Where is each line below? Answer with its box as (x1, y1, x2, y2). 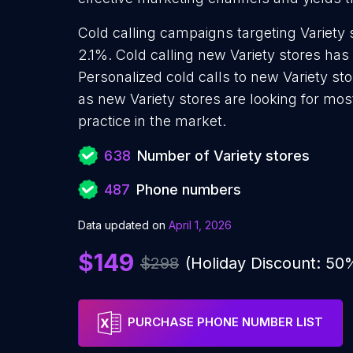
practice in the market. (78, 113, 226, 129)
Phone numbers (136, 181, 241, 198)
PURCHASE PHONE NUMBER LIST (128, 314, 323, 330)
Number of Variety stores (137, 147, 310, 164)
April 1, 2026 (169, 218, 232, 232)
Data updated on (78, 218, 165, 232)
